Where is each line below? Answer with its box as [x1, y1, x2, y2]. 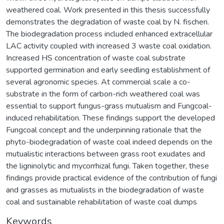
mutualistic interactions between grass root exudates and [6, 148, 205, 159]
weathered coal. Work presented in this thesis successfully [6, 4, 210, 15]
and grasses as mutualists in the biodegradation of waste [6, 184, 204, 195]
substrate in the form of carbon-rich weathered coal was [6, 88, 200, 99]
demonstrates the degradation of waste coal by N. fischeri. [6, 16, 209, 27]
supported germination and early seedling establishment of [6, 64, 210, 75]
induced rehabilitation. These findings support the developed [6, 112, 215, 123]
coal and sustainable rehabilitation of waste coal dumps [6, 196, 197, 207]
